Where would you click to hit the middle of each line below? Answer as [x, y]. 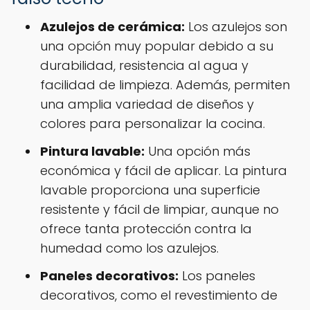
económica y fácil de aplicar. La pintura [164, 170]
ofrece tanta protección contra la [146, 228]
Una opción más [198, 151]
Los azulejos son [236, 26]
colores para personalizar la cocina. [153, 123]
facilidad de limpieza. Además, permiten [165, 84]
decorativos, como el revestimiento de [159, 295]
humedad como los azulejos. [129, 248]
